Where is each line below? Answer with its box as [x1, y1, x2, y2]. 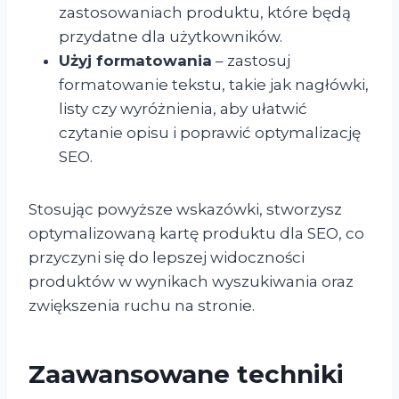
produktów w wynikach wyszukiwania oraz [28, 272, 354, 290]
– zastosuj [212, 51, 290, 69]
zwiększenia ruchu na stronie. [28, 296, 255, 314]
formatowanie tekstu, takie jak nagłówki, [59, 75, 369, 94]
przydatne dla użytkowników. [59, 27, 282, 45]
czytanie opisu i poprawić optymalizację [59, 123, 361, 142]
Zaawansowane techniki [28, 358, 344, 389]
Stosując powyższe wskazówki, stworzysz [28, 199, 342, 218]
